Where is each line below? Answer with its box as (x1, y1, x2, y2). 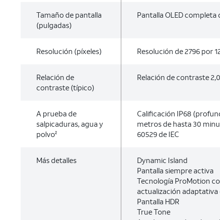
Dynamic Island (137, 155, 188, 165)
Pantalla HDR (137, 196, 179, 206)
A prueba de (36, 109, 77, 118)
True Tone (137, 207, 170, 217)
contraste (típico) (36, 82, 94, 92)
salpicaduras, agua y (36, 119, 103, 129)
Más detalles (36, 155, 77, 165)
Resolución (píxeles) (36, 46, 102, 56)
